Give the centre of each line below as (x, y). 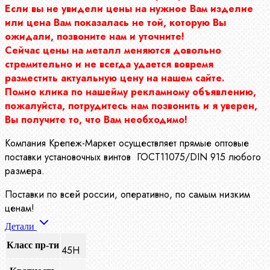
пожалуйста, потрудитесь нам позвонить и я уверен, (131, 106)
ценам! (20, 209)
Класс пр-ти (33, 245)
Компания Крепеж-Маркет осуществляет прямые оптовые (127, 143)
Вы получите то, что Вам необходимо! (96, 120)
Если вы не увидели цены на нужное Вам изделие (129, 9)
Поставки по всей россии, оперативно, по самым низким (127, 195)
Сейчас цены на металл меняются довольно (113, 51)
